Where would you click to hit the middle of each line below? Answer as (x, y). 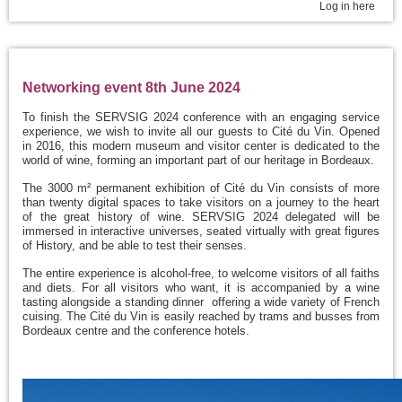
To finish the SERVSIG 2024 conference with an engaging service (201, 117)
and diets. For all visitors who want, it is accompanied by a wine (201, 288)
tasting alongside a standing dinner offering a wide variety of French (201, 302)
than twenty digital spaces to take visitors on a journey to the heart (201, 202)
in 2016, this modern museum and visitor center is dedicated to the (201, 146)
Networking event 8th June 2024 (131, 87)
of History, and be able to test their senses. (135, 245)
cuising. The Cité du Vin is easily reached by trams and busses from (201, 316)
